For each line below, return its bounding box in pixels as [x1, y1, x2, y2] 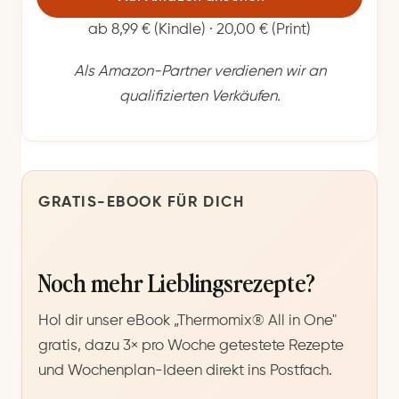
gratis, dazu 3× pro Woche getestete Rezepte [38, 338, 344, 354]
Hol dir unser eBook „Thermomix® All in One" [38, 313, 337, 330]
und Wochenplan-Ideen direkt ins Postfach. [38, 363, 332, 379]
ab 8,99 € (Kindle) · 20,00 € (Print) [88, 22, 311, 38]
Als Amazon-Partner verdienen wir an [73, 63, 326, 79]
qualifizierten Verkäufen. [118, 88, 281, 104]
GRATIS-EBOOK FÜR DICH [38, 194, 245, 210]
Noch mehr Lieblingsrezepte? [38, 265, 315, 299]
